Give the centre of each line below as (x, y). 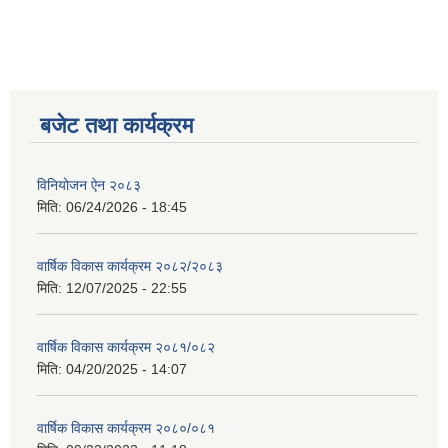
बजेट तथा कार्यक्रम (116, 126)
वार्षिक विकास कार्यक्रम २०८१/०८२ (126, 347)
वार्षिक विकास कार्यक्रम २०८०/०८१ (126, 428)
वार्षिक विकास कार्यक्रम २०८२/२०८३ (130, 266)
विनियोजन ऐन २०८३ (89, 185)
